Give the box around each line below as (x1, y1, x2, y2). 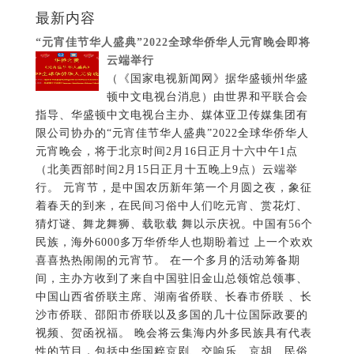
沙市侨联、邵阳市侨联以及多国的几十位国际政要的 (35, 309, 308, 322)
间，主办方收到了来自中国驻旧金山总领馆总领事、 (35, 273, 308, 285)
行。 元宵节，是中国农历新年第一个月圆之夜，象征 (35, 182, 312, 194)
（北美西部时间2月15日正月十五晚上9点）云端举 (35, 164, 298, 176)
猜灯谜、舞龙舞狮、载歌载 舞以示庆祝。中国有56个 (35, 218, 313, 231)
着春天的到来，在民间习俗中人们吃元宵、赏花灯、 (35, 200, 308, 213)
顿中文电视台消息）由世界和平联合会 (106, 91, 308, 104)
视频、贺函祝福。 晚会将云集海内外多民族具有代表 (35, 327, 312, 340)
